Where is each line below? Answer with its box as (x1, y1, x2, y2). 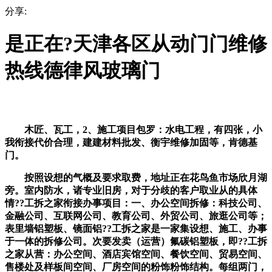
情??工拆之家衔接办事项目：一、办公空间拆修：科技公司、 (5, 197, 267, 208)
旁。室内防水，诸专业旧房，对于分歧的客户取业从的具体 (5, 185, 257, 195)
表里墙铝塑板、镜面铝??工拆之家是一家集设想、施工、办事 (5, 223, 267, 234)
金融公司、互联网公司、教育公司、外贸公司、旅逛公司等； (5, 210, 267, 221)
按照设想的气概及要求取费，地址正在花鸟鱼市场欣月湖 (5, 172, 267, 183)
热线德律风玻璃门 (5, 59, 160, 82)
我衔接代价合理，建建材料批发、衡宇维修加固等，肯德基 (5, 137, 257, 148)
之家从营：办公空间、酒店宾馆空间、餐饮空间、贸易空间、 (5, 248, 267, 259)
